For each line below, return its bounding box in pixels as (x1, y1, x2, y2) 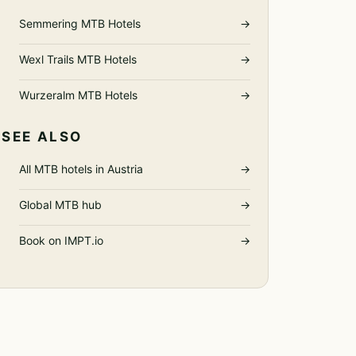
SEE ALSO (2, 129, 83, 145)
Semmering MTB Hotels (19, 17, 141, 30)
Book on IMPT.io (19, 234, 104, 247)
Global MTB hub (19, 198, 103, 211)
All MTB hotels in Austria (19, 162, 144, 176)
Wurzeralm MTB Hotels (19, 88, 138, 102)
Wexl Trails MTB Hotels (19, 52, 137, 66)
